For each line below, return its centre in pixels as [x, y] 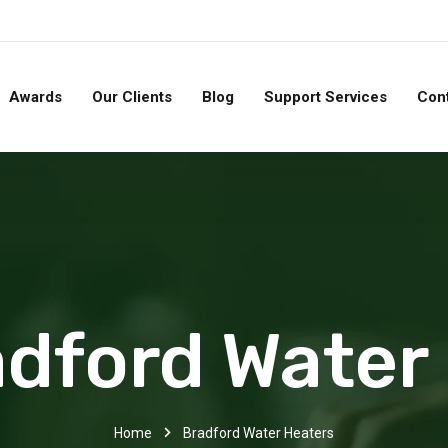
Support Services [325, 96]
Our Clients [132, 96]
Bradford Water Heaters [258, 433]
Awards [35, 96]
